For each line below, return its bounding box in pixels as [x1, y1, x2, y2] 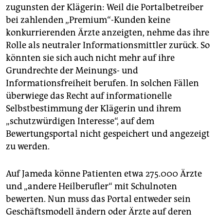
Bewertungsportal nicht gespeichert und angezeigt [6, 128, 210, 139]
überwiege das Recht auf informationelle [6, 90, 172, 101]
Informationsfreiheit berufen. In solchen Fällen [6, 77, 199, 89]
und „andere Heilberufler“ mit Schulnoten [6, 181, 177, 192]
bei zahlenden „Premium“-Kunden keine [6, 14, 170, 25]
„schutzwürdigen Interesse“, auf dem [6, 115, 154, 127]
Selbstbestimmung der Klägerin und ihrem [6, 103, 181, 114]
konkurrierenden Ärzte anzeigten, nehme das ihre [6, 27, 209, 38]
